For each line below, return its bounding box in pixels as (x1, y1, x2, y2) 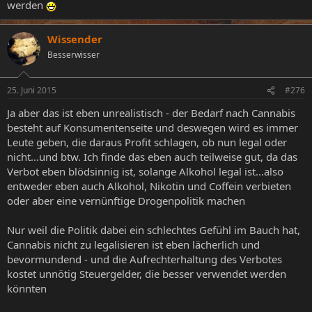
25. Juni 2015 (7, 84, 56, 97)
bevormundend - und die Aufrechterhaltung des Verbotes (7, 252, 282, 267)
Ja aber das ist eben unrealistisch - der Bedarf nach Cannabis (7, 106, 295, 120)
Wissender (47, 31, 102, 46)
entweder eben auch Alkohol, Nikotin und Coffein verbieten (7, 179, 291, 194)
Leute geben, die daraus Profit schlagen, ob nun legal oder (7, 135, 287, 150)
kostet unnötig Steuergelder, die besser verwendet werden (7, 267, 286, 281)
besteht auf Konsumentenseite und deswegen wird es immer (7, 120, 298, 135)
